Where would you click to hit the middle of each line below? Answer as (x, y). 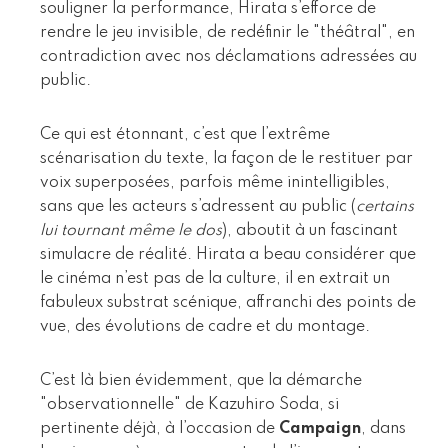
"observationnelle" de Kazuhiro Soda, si (189, 404)
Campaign (320, 428)
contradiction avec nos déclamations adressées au (228, 56)
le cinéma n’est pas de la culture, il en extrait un (215, 278)
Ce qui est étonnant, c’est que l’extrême (185, 134)
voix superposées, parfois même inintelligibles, (215, 182)
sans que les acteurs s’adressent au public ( (198, 206)
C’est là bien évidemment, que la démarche (201, 380)
